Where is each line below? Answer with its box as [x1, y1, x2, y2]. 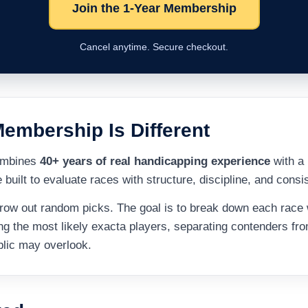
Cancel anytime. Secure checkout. [80, 41, 228, 52]
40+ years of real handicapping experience [40, 155, 270, 168]
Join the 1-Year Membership [71, 1, 236, 15]
